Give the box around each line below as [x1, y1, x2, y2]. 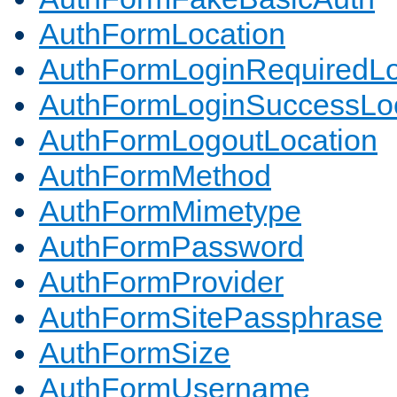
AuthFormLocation [39, 17, 285, 51]
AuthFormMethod [39, 159, 271, 193]
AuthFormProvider [39, 265, 284, 300]
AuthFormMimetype [39, 194, 301, 229]
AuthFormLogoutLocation [39, 123, 378, 158]
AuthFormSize [39, 336, 230, 370]
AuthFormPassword [39, 230, 304, 264]
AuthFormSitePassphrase [39, 300, 383, 335]
